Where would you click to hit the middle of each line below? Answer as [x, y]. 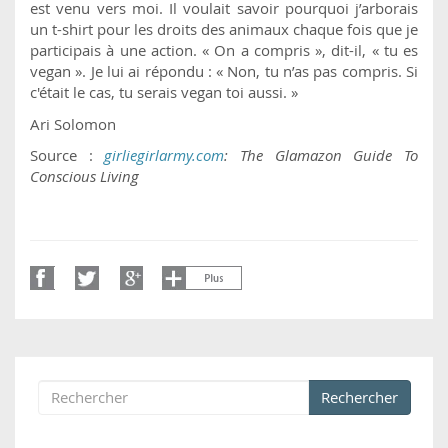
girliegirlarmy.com [164, 155]
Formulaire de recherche [163, 412]
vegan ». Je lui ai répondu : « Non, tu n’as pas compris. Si [224, 71]
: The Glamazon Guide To [321, 155]
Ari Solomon [73, 123]
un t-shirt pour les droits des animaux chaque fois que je [224, 29]
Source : [67, 155]
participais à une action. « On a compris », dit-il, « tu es [224, 50]
